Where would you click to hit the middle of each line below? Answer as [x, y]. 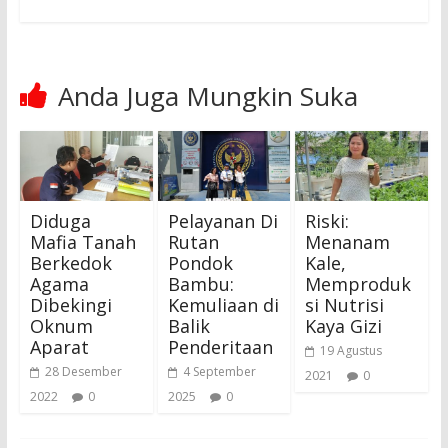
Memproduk [358, 284]
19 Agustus [351, 351]
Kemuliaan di [223, 305]
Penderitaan [220, 347]
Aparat [59, 347]
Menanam [348, 242]
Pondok [200, 263]
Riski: [327, 221]
